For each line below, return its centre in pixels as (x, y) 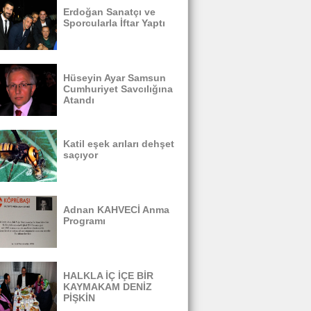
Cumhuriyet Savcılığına (118, 89)
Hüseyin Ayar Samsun (115, 78)
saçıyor (81, 155)
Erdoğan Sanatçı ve (109, 12)
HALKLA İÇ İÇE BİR (108, 276)
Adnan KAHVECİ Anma (116, 210)
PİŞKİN (79, 298)
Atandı (79, 100)
